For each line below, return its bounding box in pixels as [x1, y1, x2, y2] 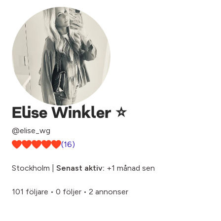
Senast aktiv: [56, 163, 105, 173]
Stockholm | [12, 163, 56, 173]
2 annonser [89, 187, 128, 196]
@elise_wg [12, 126, 50, 135]
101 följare [12, 187, 48, 196]
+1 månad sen [105, 163, 155, 173]
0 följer [56, 187, 81, 196]
